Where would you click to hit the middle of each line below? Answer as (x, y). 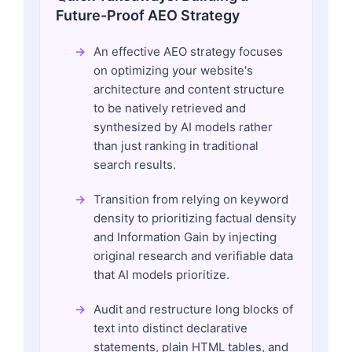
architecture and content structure (189, 89)
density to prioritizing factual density (195, 218)
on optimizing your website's (173, 70)
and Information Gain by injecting (185, 236)
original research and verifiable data (193, 255)
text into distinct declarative (170, 328)
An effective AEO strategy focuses (188, 51)
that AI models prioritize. (161, 274)
